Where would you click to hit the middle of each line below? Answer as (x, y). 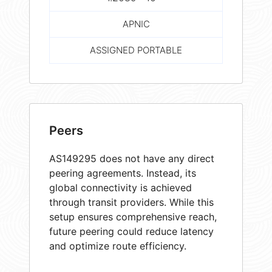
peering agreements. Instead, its (123, 173)
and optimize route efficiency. (118, 246)
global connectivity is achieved (121, 187)
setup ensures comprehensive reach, (133, 216)
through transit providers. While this (131, 202)
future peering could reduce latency (131, 231)
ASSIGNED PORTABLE (136, 50)
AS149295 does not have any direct (132, 158)
